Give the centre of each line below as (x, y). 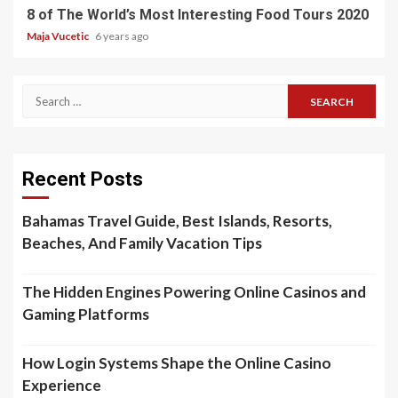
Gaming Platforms (86, 314)
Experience (62, 386)
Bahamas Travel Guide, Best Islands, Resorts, (177, 221)
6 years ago (122, 36)
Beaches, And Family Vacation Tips (142, 243)
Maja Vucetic (59, 36)
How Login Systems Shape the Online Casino (177, 363)
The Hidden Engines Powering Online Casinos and (194, 292)
